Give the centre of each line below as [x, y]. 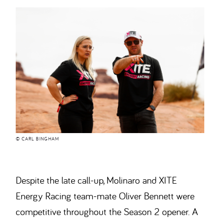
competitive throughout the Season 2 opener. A [107, 211]
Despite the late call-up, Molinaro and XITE [96, 180]
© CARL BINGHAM [38, 138]
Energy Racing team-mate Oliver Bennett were [105, 195]
